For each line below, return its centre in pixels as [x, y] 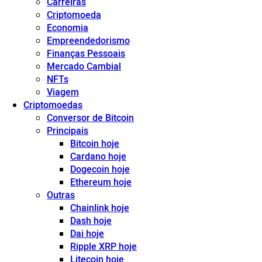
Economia [68, 27]
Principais [68, 130]
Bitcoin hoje [95, 143]
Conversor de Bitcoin [90, 118]
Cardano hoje [98, 156]
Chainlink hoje [100, 208]
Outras [61, 195]
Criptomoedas [53, 105]
